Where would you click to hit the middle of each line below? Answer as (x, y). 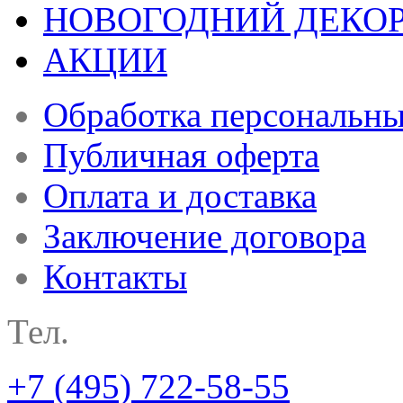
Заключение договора (205, 237)
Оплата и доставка (180, 196)
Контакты (115, 277)
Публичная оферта (181, 156)
